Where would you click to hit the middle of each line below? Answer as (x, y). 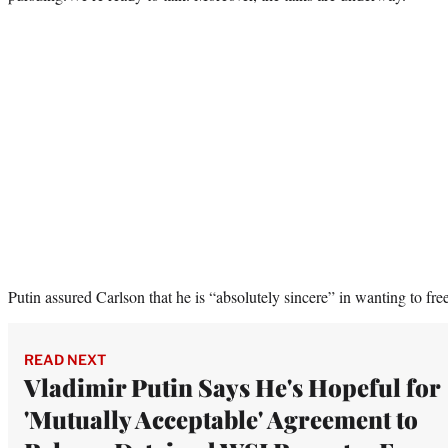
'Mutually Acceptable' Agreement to (221, 418)
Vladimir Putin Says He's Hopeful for (232, 386)
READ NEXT (65, 359)
